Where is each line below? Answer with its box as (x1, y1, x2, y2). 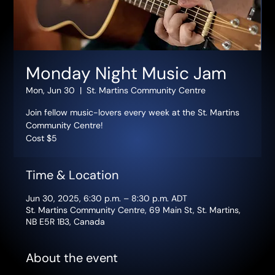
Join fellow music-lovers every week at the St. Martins (26, 107, 240, 118)
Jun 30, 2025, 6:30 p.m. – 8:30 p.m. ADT (26, 193, 188, 204)
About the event (26, 250, 118, 266)
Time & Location (26, 167, 119, 184)
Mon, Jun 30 (26, 85, 76, 96)
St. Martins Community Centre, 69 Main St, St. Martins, (26, 204, 241, 216)
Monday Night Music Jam (26, 62, 227, 85)
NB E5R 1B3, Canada (26, 216, 106, 228)
